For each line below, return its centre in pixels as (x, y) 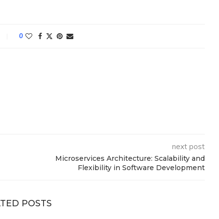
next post (188, 147)
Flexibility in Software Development (141, 168)
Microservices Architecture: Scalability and (130, 159)
